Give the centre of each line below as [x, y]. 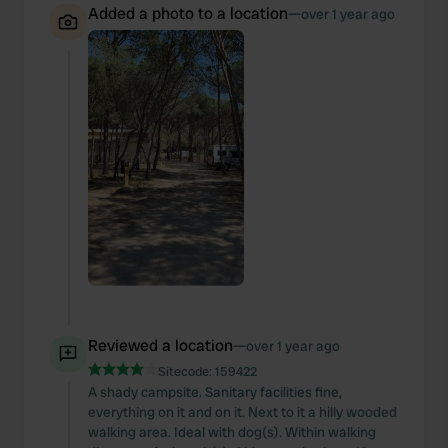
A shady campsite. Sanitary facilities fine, [215, 392]
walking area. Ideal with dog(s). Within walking [232, 432]
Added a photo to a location [188, 13]
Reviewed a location [160, 345]
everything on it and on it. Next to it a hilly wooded [242, 412]
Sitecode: [186, 371]
